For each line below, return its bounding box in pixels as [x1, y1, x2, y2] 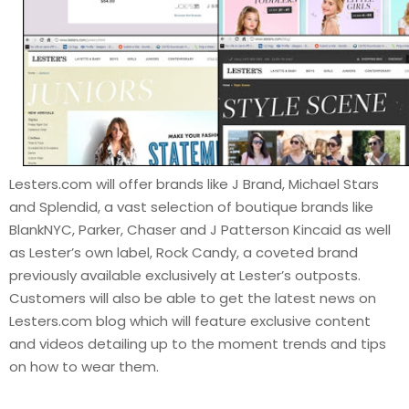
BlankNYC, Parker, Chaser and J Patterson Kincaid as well [9, 219, 391, 239]
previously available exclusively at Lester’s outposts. [9, 265, 361, 285]
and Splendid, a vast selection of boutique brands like [9, 196, 373, 216]
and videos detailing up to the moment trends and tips [9, 333, 386, 353]
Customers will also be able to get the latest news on [9, 288, 376, 308]
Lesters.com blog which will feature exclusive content [9, 310, 371, 330]
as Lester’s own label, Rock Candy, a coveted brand [9, 242, 358, 262]
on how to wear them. [9, 356, 159, 376]
